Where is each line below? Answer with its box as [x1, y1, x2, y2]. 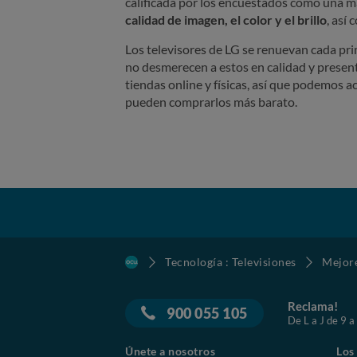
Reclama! [287, 299, 338, 314]
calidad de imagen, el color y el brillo [125, 12, 327, 28]
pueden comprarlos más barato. [125, 94, 297, 110]
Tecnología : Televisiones [165, 255, 296, 269]
